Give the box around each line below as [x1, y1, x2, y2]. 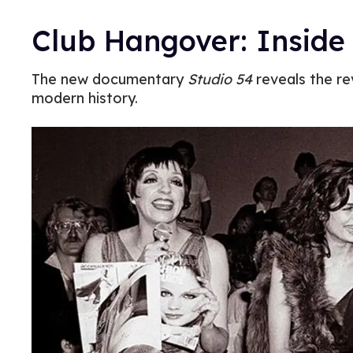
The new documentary [32, 70, 188, 88]
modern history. [32, 89, 138, 107]
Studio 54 [188, 70, 252, 88]
